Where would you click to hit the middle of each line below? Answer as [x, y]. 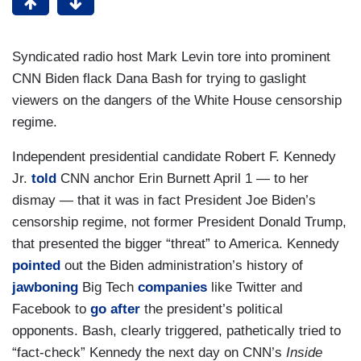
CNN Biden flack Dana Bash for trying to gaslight [159, 79]
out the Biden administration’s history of [184, 266]
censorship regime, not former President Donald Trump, [179, 222]
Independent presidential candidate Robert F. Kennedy [174, 157]
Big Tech [108, 287]
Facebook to [51, 309]
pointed [38, 266]
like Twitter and [255, 287]
